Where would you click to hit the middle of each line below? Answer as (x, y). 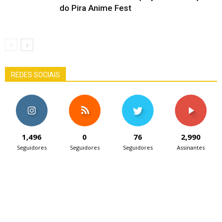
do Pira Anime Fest (95, 8)
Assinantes (191, 147)
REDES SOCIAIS (35, 75)
